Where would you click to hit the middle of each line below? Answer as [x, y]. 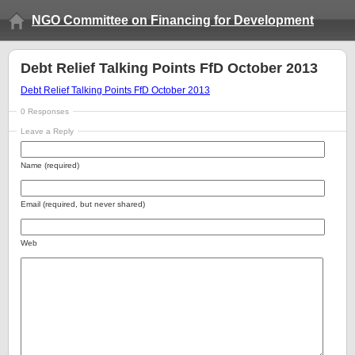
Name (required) [50, 165]
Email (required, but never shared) [83, 204]
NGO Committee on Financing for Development [173, 20]
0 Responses [45, 111]
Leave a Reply [47, 131]
